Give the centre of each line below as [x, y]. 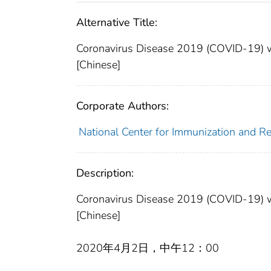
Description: [105, 173]
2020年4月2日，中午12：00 [148, 248]
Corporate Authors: [122, 106]
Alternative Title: [117, 22]
